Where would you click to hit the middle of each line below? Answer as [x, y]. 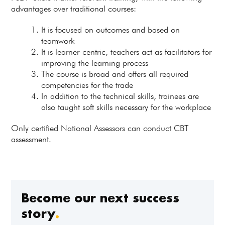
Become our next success [100, 198]
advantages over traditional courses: [74, 9]
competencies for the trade [87, 85]
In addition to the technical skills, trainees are [120, 96]
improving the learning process [95, 63]
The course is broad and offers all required [115, 74]
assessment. [31, 139]
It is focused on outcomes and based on [111, 30]
